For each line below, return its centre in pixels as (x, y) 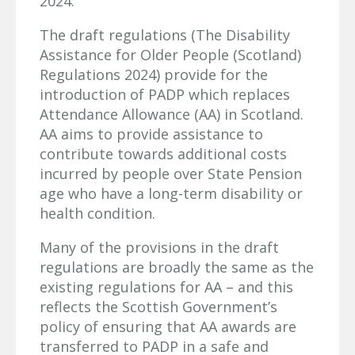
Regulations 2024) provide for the (154, 74)
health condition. (97, 213)
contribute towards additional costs (163, 153)
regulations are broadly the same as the (177, 267)
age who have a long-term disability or (171, 193)
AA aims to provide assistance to (151, 134)
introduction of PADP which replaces (165, 94)
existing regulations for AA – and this (166, 286)
